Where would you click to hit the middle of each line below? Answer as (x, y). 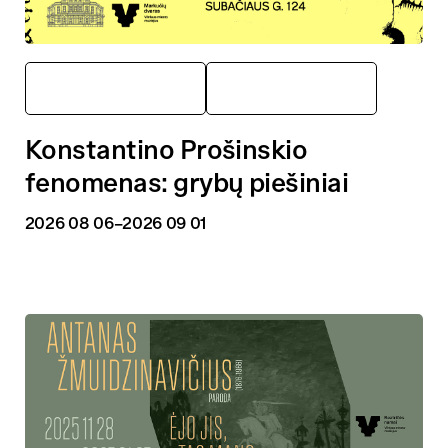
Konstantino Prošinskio (166, 149)
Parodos (291, 88)
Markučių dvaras (115, 88)
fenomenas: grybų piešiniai (186, 182)
